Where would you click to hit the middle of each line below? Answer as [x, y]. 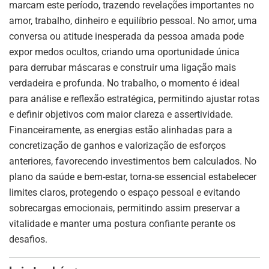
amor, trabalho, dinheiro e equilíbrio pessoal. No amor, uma [133, 20]
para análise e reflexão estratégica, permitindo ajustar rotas [134, 98]
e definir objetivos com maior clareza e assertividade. [121, 114]
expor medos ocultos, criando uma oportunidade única [124, 52]
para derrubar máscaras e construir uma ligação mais [122, 67]
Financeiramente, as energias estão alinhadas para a [121, 130]
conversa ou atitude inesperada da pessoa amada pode [126, 36]
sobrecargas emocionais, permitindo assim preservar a [125, 208]
